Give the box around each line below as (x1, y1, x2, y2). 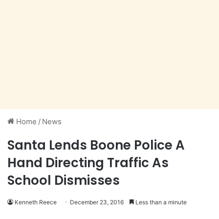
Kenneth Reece (15, 198, 57, 206)
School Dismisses (7, 172, 120, 190)
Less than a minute (134, 198, 187, 206)
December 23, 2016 (70, 198, 124, 206)
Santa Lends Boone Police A (7, 136, 185, 154)
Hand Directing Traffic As (7, 154, 169, 172)
